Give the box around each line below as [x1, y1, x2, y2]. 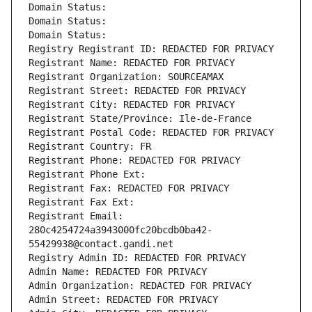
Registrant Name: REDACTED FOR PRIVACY [29, 57, 235, 69]
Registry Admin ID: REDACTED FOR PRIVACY [29, 252, 246, 264]
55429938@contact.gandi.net [29, 238, 173, 250]
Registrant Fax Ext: [29, 196, 134, 208]
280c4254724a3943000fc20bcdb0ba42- [29, 224, 212, 236]
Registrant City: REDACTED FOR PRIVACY [29, 99, 235, 111]
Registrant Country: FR [29, 141, 151, 153]
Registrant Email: [29, 210, 123, 222]
